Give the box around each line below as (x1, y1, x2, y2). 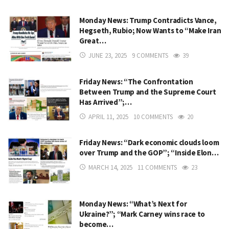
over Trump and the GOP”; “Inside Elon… (79, 148, 219, 158)
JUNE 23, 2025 (88, 51, 127, 60)
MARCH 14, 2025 (88, 163, 132, 172)
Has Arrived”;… (79, 97, 132, 107)
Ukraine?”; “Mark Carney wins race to (79, 209, 205, 219)
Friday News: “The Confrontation (79, 76, 193, 86)
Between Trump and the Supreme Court (79, 86, 216, 97)
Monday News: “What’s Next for (79, 198, 187, 209)
